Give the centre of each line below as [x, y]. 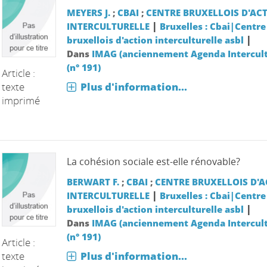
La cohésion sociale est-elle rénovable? [153, 161]
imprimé [21, 100]
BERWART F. [93, 181]
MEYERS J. [88, 12]
